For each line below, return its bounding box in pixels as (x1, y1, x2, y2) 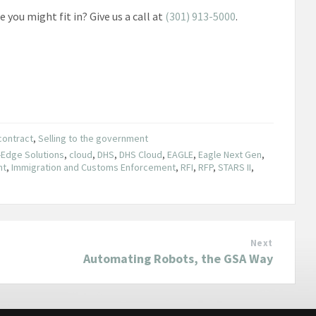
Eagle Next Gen (198, 147, 262, 161)
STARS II (218, 160, 252, 174)
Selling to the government (38, 131, 149, 145)
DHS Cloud (119, 147, 163, 161)
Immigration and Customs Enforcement (11, 160, 176, 174)
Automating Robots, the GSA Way (83, 250, 273, 267)
